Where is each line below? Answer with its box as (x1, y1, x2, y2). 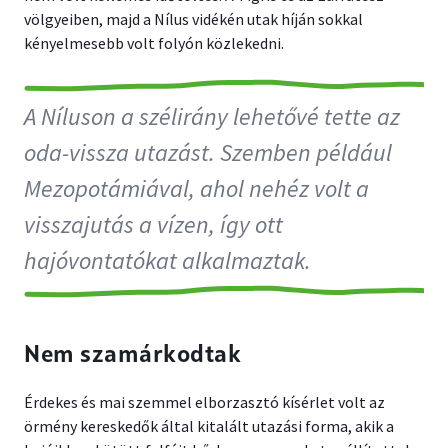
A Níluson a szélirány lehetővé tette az (24, 101, 400, 132)
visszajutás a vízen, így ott (24, 209, 283, 240)
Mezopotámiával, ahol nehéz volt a (24, 173, 369, 204)
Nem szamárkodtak (24, 344, 241, 368)
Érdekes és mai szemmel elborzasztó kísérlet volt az (24, 392, 385, 412)
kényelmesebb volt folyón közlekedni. (24, 33, 284, 53)
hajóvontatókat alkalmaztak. (24, 245, 311, 276)
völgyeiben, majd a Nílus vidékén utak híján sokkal (24, 9, 363, 29)
